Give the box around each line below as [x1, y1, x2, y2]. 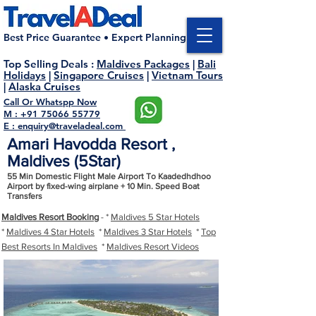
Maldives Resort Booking [1, 212, 99, 222]
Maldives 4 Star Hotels [6, 226, 95, 237]
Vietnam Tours [152, 68, 223, 82]
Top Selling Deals [4, 57, 88, 71]
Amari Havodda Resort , [7, 135, 175, 152]
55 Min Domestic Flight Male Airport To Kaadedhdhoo [7, 171, 211, 181]
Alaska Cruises [8, 80, 80, 93]
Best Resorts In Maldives [1, 241, 97, 252]
